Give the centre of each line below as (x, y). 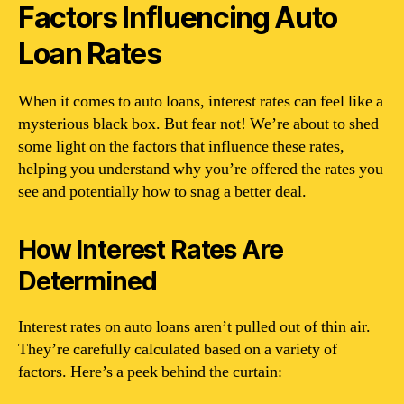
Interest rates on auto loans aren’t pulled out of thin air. (194, 326)
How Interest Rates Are (151, 249)
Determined (87, 281)
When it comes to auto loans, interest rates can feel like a (201, 101)
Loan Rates (90, 53)
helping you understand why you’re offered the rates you (201, 169)
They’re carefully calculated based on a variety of (178, 349)
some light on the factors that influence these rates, (181, 146)
